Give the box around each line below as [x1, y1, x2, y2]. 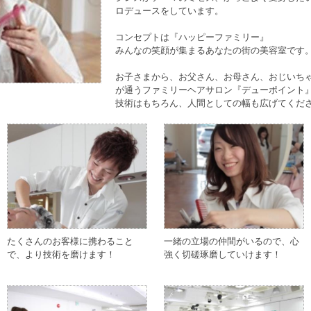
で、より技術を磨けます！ [7, 249, 115, 260]
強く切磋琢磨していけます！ [164, 249, 281, 260]
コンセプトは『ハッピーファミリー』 [115, 32, 269, 42]
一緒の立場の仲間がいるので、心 [164, 236, 299, 246]
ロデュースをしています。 [115, 6, 224, 16]
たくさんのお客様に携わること [7, 236, 133, 246]
